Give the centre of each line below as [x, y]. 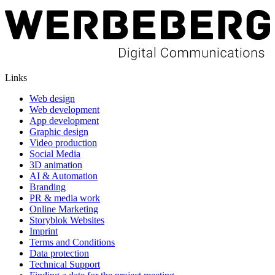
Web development [64, 109]
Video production [63, 142]
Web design [52, 98]
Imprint [44, 231]
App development [64, 120]
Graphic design [59, 131]
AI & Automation [64, 176]
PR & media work [65, 198]
